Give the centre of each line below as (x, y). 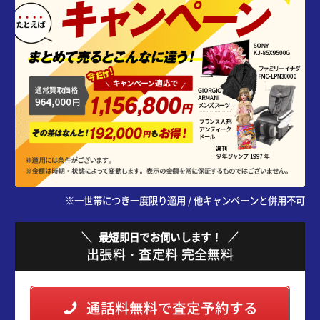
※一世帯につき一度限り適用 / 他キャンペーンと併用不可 (185, 200)
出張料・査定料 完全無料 (160, 253)
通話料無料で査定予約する (172, 307)
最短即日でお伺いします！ (160, 236)
